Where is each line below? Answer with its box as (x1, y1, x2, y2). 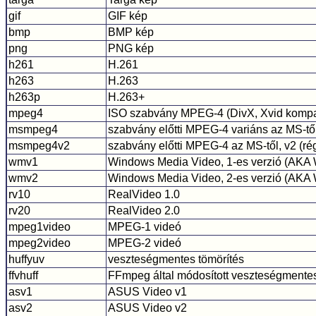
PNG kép (108, 42, 154, 54)
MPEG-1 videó (108, 220, 181, 233)
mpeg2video (8, 236, 71, 249)
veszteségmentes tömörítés (108, 253, 244, 265)
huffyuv (8, 253, 44, 265)
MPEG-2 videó (108, 236, 181, 249)
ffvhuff (8, 269, 38, 281)
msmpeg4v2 (8, 139, 70, 152)
